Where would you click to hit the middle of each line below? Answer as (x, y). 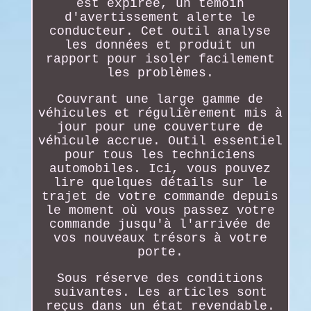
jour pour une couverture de (160, 127)
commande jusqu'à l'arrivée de (160, 224)
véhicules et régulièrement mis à (160, 113)
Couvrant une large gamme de (160, 99)
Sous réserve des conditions (160, 278)
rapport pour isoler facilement (160, 59)
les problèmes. (160, 73)
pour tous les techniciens (160, 154)
